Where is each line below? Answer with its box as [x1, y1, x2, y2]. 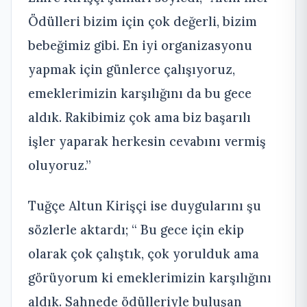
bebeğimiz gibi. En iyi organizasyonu [28, 36, 252, 53]
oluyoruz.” [28, 156, 91, 173]
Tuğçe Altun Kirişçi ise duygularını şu [28, 197, 261, 214]
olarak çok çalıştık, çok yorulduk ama [28, 245, 259, 262]
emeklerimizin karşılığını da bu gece [28, 84, 251, 101]
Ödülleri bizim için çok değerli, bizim [28, 12, 257, 29]
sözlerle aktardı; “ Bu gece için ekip [28, 221, 244, 238]
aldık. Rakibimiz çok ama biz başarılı [28, 108, 251, 125]
